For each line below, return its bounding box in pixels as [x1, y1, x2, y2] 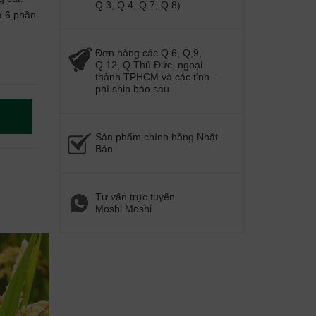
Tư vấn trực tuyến [95, 191, 175, 202]
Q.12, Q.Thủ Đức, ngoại [95, 59, 202, 71]
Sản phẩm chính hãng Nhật [95, 131, 218, 142]
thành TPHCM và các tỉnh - [95, 71, 216, 83]
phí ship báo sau [95, 83, 169, 95]
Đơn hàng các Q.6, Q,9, [95, 47, 202, 59]
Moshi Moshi [95, 203, 152, 214]
